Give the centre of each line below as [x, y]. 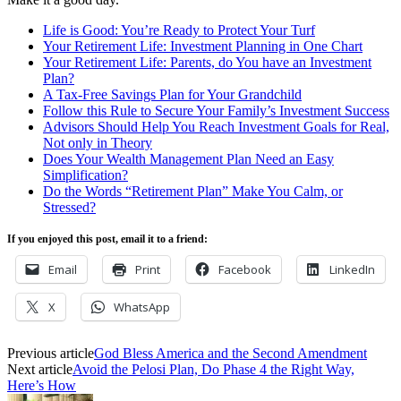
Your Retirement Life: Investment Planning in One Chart [203, 46]
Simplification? [85, 175]
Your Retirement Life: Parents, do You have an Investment [207, 62]
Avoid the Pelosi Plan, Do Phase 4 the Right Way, [213, 369]
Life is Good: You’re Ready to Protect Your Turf [179, 30]
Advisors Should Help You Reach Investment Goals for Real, [216, 126]
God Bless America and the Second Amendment [230, 353]
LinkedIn [352, 269]
